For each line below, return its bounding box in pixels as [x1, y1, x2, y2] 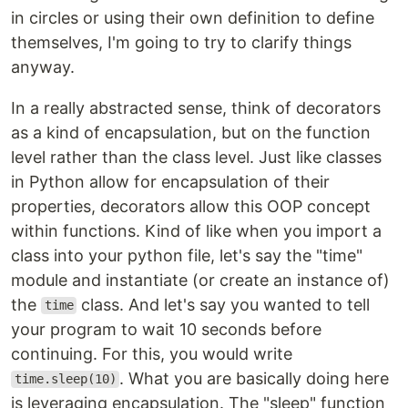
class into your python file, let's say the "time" [11, 245, 362, 265]
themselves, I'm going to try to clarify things [11, 32, 352, 52]
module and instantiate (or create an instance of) [11, 270, 390, 290]
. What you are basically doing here [119, 368, 390, 388]
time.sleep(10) [14, 372, 117, 387]
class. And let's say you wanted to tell [76, 294, 371, 314]
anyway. [11, 56, 75, 76]
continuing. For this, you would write [11, 343, 292, 363]
